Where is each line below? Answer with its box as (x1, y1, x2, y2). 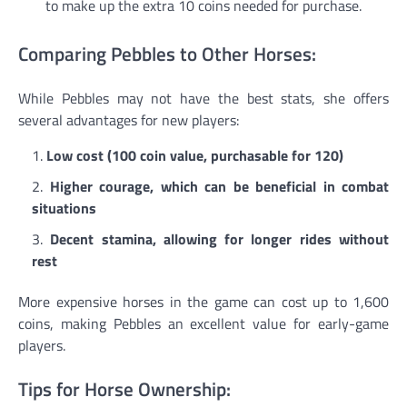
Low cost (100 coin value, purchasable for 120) (46, 144, 343, 166)
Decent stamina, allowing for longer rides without (50, 227, 390, 250)
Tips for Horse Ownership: (18, 373, 231, 403)
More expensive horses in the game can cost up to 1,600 (18, 290, 389, 313)
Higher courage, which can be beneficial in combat (49, 174, 389, 197)
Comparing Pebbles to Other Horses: (18, 38, 316, 68)
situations (32, 196, 96, 219)
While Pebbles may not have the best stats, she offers (18, 86, 389, 109)
